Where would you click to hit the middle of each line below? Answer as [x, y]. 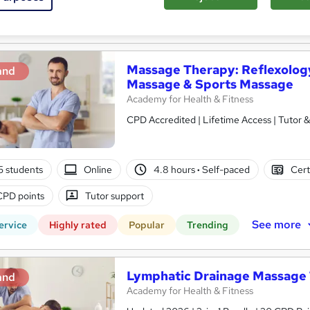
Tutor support [115, 195]
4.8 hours [175, 169]
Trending [208, 225]
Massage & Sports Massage [210, 84]
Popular [147, 225]
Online [98, 169]
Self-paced [225, 169]
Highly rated [78, 225]
